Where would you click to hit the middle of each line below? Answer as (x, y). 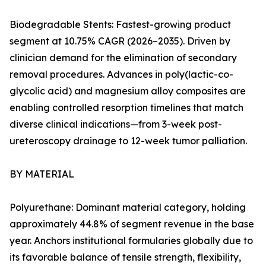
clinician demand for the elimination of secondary (123, 58)
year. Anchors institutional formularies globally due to (131, 241)
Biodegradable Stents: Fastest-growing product (120, 25)
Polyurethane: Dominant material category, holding (128, 208)
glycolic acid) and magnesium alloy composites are (128, 91)
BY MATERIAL (42, 174)
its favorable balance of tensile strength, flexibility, (125, 257)
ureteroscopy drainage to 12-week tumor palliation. (128, 141)
